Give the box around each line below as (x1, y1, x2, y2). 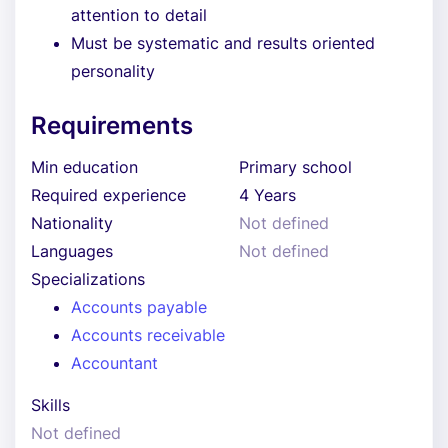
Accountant (71, 353, 158, 373)
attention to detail (71, 5, 207, 25)
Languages (31, 241, 113, 261)
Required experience (31, 185, 186, 205)
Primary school (239, 157, 352, 177)
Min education (31, 157, 138, 177)
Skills (31, 395, 70, 415)
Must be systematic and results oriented (71, 33, 375, 53)
